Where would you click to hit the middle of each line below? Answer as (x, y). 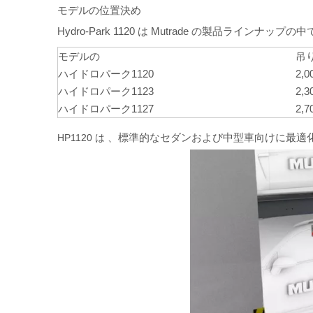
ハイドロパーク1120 (106, 73)
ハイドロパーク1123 (106, 91)
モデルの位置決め (99, 10)
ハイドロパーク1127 (106, 108)
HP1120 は (81, 137)
